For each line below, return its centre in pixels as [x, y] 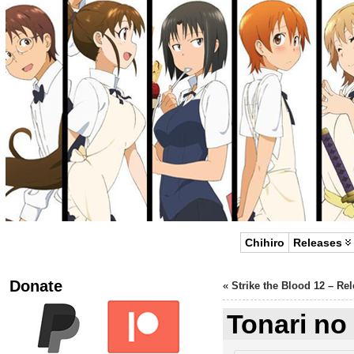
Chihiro [265, 243]
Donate [36, 286]
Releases [318, 243]
